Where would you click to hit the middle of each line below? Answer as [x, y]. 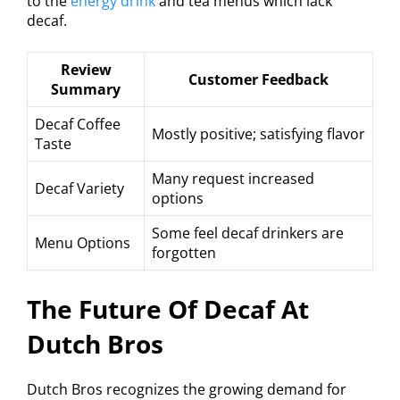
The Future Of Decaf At [168, 309]
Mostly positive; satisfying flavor [258, 134]
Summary [86, 90]
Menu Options [83, 243]
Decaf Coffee [78, 125]
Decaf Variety [79, 189]
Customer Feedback [258, 80]
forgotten [184, 253]
